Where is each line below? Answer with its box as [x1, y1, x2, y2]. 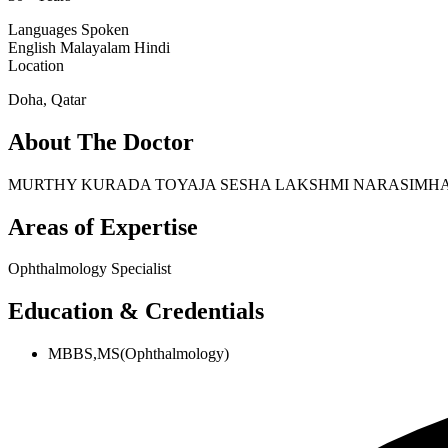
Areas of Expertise [8, 213, 198, 240]
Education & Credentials [8, 298, 264, 325]
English [8, 38, 60, 56]
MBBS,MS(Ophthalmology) [48, 345, 229, 363]
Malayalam [60, 38, 134, 56]
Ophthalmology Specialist [8, 260, 171, 278]
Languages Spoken [8, 20, 129, 38]
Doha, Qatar [8, 90, 86, 108]
